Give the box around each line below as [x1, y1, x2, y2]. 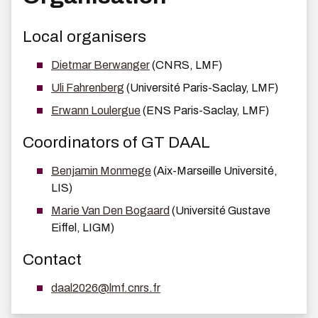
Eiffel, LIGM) [51, 221, 114, 234]
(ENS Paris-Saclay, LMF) [141, 104, 269, 117]
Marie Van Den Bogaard [51, 204, 170, 217]
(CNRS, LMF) [150, 59, 222, 72]
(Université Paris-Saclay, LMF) [124, 82, 278, 94]
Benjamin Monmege [51, 165, 151, 177]
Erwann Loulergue [51, 104, 141, 117]
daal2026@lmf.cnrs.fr [51, 282, 160, 295]
